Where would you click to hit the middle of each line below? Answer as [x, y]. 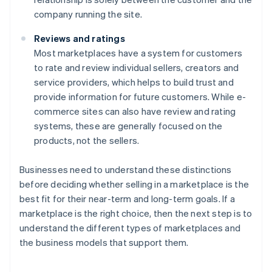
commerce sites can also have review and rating [135, 111]
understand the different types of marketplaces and [130, 227]
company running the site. [88, 14]
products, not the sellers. [87, 140]
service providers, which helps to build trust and [134, 82]
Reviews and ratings [80, 38]
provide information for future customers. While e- [140, 96]
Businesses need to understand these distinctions [126, 169]
